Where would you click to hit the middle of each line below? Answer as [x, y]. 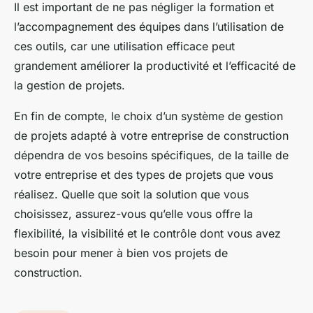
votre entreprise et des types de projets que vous [144, 175]
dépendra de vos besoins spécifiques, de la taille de [151, 155]
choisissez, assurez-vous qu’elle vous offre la [133, 214]
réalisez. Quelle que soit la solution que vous [131, 195]
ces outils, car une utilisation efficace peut [124, 46]
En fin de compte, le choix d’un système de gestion [148, 116]
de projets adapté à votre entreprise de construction [151, 136]
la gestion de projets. [70, 86]
